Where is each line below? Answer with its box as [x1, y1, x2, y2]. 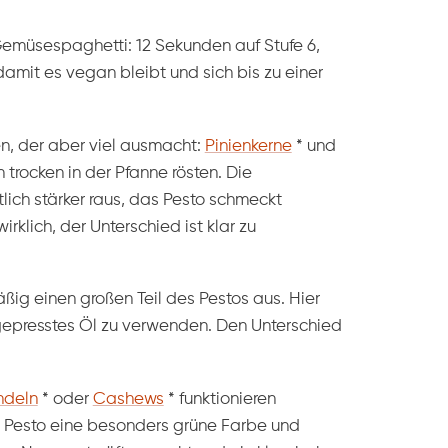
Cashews [92, 391, 164, 409]
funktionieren [174, 391, 276, 409]
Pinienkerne [204, 137, 292, 155]
